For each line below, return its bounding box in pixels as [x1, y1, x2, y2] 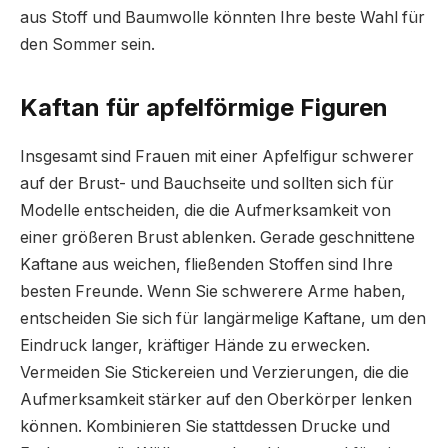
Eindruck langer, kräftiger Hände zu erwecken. [20, 336, 370, 356]
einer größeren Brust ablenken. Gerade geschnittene [20, 228, 415, 248]
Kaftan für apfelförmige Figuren [20, 93, 388, 123]
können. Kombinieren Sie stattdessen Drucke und [20, 417, 390, 437]
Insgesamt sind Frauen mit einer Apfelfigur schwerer [20, 147, 414, 167]
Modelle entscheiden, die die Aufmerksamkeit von [20, 201, 391, 221]
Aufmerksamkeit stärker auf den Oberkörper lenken [20, 390, 412, 410]
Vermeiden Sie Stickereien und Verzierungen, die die [20, 363, 409, 383]
